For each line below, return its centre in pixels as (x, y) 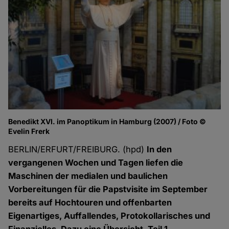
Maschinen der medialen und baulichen (88, 176)
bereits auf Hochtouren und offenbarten (90, 203)
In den (159, 150)
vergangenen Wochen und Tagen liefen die (96, 163)
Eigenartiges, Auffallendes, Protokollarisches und (109, 216)
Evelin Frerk (29, 131)
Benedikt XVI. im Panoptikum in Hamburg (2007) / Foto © (107, 122)
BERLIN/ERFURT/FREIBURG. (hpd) (78, 150)
